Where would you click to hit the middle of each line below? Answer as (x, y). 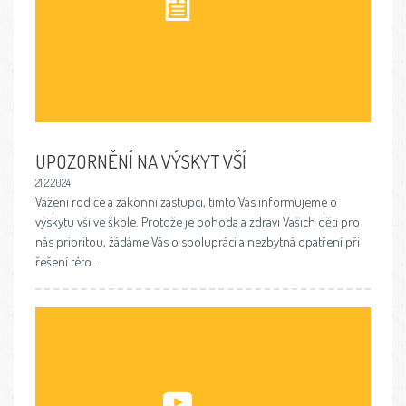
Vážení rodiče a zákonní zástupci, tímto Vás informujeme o (186, 201)
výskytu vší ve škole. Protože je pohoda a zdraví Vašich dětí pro (198, 221)
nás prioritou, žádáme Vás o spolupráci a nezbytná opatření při (198, 241)
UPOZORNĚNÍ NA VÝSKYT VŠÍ (141, 161)
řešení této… (67, 261)
